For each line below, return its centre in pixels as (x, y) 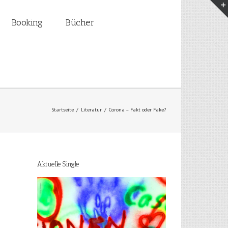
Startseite (63, 110)
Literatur (91, 110)
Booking (27, 22)
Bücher (80, 22)
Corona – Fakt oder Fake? (137, 110)
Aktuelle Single (58, 164)
